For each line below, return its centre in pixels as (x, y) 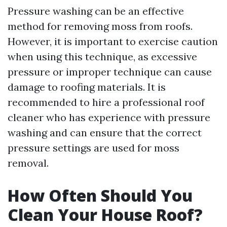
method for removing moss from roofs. (100, 26)
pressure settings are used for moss (93, 148)
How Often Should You (100, 195)
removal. (28, 163)
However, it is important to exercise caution (113, 41)
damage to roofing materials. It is (87, 87)
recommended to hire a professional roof (106, 102)
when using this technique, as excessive (102, 56)
